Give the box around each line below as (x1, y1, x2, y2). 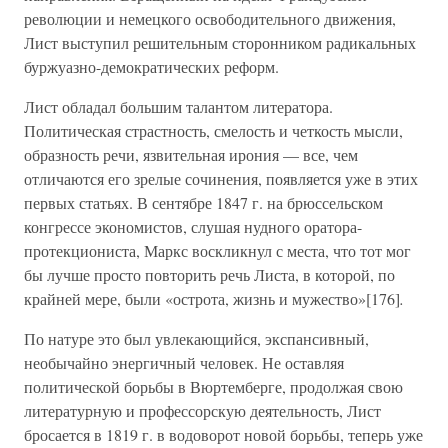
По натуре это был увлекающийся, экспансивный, (24, 328, 369, 349)
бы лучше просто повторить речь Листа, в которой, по (24, 264, 395, 285)
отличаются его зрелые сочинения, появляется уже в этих (24, 168, 418, 189)
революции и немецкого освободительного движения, (24, 8, 396, 29)
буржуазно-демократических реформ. (24, 56, 279, 77)
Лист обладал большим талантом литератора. (24, 96, 333, 117)
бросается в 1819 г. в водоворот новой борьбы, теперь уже (24, 424, 423, 445)
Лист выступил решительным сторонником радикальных (24, 32, 416, 53)
